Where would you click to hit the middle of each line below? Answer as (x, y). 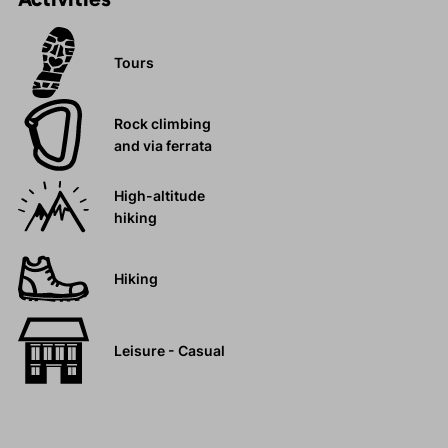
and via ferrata (162, 146)
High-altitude (159, 196)
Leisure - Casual (169, 351)
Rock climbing (162, 124)
